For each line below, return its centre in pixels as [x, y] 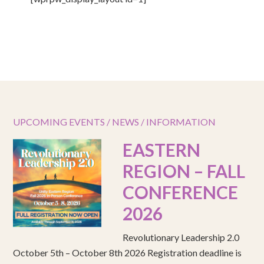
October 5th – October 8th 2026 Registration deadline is [128, 253]
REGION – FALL [184, 171]
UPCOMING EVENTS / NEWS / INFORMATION [115, 122]
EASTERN [162, 150]
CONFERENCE [181, 192]
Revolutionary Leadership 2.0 [181, 237]
